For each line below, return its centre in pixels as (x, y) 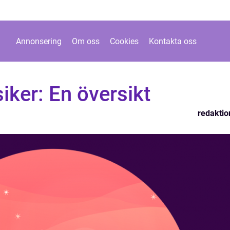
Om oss (86, 41)
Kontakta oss (173, 41)
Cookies (124, 41)
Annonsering (39, 41)
